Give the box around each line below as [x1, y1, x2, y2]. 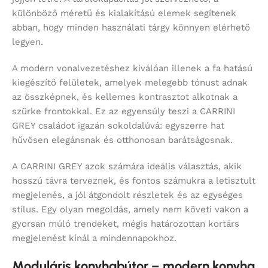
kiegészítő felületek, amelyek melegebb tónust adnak [12, 77, 248, 88]
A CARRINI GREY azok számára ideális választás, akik [12, 160, 242, 172]
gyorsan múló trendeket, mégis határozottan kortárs [12, 218, 239, 229]
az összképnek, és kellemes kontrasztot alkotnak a [12, 91, 237, 102]
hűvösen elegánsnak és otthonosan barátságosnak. [12, 134, 233, 145]
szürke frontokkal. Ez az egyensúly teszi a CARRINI [12, 105, 235, 117]
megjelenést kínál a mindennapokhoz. [12, 232, 176, 243]
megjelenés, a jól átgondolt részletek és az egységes [12, 189, 243, 200]
